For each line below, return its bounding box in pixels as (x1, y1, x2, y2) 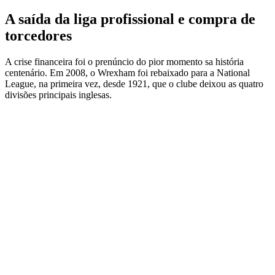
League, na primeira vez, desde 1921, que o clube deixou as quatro (5, 79, 263, 90)
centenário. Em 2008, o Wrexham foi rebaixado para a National (5, 68, 250, 79)
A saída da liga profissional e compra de (5, 11, 255, 28)
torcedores (5, 28, 72, 44)
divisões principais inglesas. (5, 90, 112, 101)
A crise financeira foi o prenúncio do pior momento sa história (5, 56, 244, 68)
